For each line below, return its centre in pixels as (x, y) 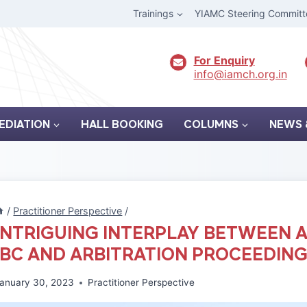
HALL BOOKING (122, 124)
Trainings (153, 14)
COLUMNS (211, 124)
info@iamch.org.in (240, 74)
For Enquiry (224, 60)
